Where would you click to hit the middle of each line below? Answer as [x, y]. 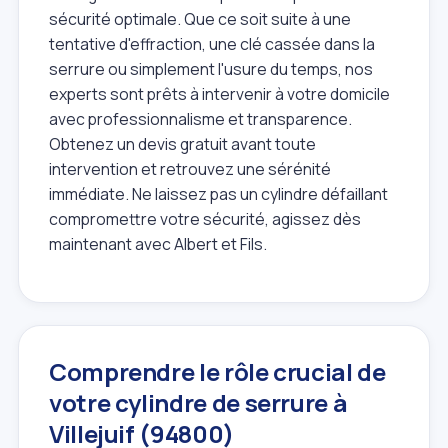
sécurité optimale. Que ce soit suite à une [200, 18]
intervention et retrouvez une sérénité [190, 168]
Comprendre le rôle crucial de [217, 372]
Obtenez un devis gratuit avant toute [182, 143]
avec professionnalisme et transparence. [200, 118]
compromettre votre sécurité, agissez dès [205, 218]
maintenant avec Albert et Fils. [158, 243]
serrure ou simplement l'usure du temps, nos [211, 68]
